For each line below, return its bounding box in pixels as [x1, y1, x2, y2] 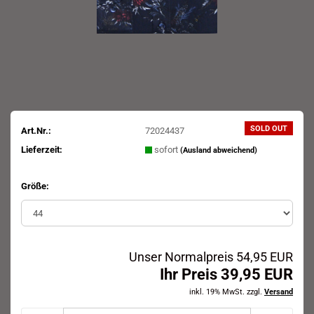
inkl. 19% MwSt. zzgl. [189, 287, 264, 296]
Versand [264, 287, 293, 296]
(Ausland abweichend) [179, 145, 257, 155]
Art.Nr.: [21, 125, 51, 136]
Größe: [21, 181, 49, 191]
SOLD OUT [250, 124, 287, 133]
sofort [153, 144, 180, 155]
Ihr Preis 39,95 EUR [160, 266, 293, 283]
